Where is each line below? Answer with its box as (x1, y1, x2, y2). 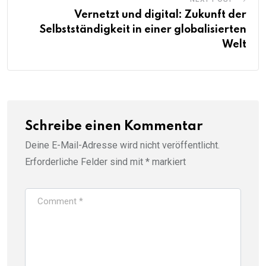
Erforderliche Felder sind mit (25, 156, 145, 167)
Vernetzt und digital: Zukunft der (74, 9, 246, 20)
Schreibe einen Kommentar (25, 119, 202, 133)
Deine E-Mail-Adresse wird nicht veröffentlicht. (25, 139, 220, 151)
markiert (150, 156, 186, 167)
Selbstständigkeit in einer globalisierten (40, 24, 246, 35)
